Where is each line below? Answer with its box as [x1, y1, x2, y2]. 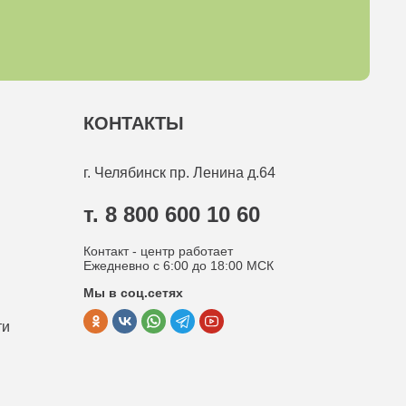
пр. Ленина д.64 [169, 164, 275, 180]
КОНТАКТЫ [83, 112, 184, 133]
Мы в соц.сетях [83, 285, 183, 300]
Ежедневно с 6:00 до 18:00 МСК [83, 257, 274, 273]
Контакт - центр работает [83, 243, 233, 258]
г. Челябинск [83, 164, 169, 180]
